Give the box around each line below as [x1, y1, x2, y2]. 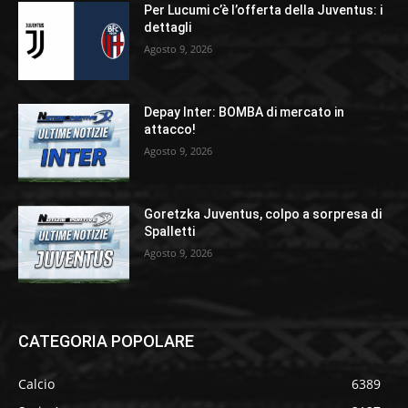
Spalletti [144, 223, 196, 239]
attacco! [144, 121, 197, 137]
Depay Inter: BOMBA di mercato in [144, 104, 345, 119]
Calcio [18, 375, 55, 393]
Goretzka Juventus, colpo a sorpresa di [144, 206, 382, 221]
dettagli [144, 20, 192, 36]
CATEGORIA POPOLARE [18, 331, 194, 352]
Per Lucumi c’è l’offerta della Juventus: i [144, 3, 383, 18]
